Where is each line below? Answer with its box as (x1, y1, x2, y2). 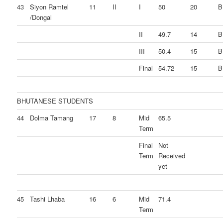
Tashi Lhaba (30, 194, 65, 204)
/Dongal (30, 12, 52, 22)
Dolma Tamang (30, 113, 74, 123)
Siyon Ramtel (30, 2, 69, 12)
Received (158, 151, 186, 161)
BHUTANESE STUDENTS (17, 96, 94, 106)
